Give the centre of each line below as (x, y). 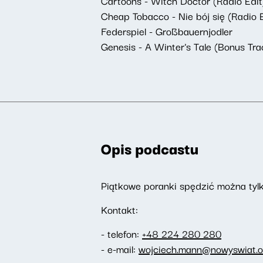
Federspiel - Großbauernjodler (167, 31)
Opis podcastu (150, 148)
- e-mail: (120, 249)
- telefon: (122, 233)
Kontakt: (121, 209)
